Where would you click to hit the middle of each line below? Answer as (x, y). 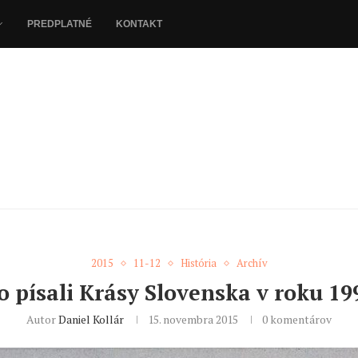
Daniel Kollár (91, 320)
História (198, 263)
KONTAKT (139, 24)
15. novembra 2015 (193, 320)
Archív (252, 263)
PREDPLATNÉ (60, 24)
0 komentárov (297, 320)
